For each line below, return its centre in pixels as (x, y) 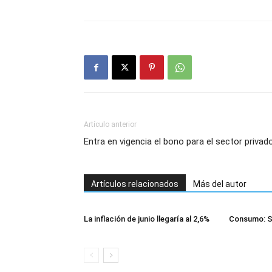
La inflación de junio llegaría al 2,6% (147, 219)
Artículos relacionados (135, 184)
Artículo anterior (110, 124)
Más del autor (220, 184)
